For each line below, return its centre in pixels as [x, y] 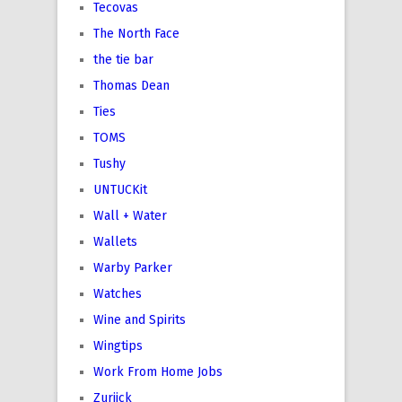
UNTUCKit [120, 189]
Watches [118, 293]
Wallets [115, 241]
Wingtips [118, 345]
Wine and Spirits [140, 319]
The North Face [136, 33]
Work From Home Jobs [158, 371]
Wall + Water [130, 215]
